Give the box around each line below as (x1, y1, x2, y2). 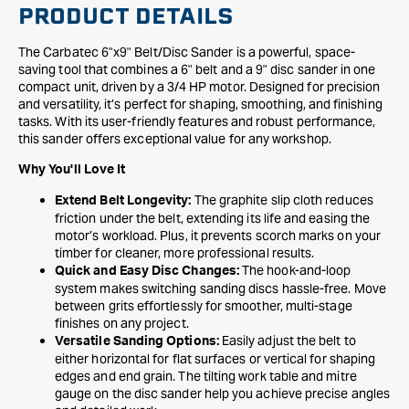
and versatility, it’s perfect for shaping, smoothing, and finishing (18, 96, 383, 112)
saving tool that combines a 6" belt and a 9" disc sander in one (18, 61, 376, 78)
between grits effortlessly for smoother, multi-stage (55, 298, 352, 314)
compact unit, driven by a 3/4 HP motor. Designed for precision (18, 79, 381, 95)
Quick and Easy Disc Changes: (55, 265, 239, 278)
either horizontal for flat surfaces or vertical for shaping (55, 351, 376, 367)
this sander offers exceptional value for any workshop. (18, 131, 331, 147)
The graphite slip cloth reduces (191, 192, 373, 208)
